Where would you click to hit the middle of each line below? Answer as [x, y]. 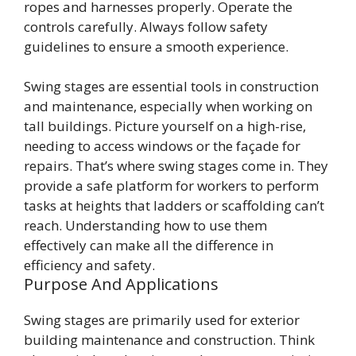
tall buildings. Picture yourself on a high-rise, [165, 126]
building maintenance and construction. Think [169, 340]
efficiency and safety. [89, 265]
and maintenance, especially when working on [168, 106]
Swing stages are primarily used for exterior [162, 320]
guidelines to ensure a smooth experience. [156, 46]
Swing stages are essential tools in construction [171, 87]
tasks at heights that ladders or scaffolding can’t [174, 206]
